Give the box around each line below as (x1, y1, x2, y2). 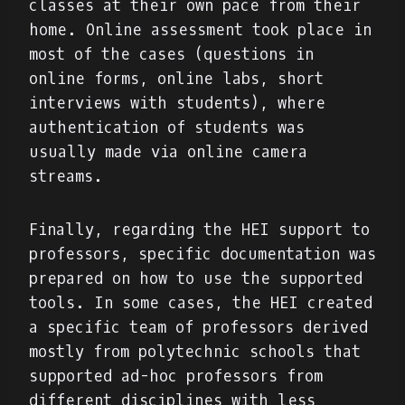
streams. (29, 165, 112, 187)
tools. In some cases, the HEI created (29, 292, 372, 314)
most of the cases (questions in (29, 43, 314, 65)
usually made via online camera (29, 141, 307, 163)
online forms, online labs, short (29, 68, 324, 89)
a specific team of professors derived (29, 316, 368, 338)
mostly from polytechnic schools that (29, 341, 361, 363)
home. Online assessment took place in (29, 19, 372, 41)
